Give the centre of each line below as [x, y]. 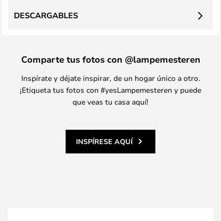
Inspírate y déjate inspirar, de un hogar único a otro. [110, 78]
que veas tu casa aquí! [110, 102]
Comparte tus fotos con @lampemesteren [110, 59]
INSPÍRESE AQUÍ [104, 141]
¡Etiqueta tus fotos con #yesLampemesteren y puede [110, 90]
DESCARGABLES [46, 15]
